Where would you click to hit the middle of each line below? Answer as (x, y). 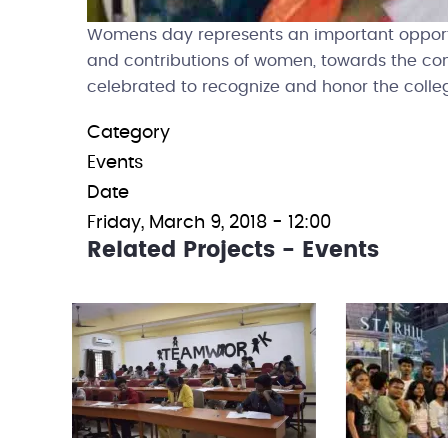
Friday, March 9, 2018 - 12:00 (209, 223)
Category (128, 133)
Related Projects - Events (233, 250)
